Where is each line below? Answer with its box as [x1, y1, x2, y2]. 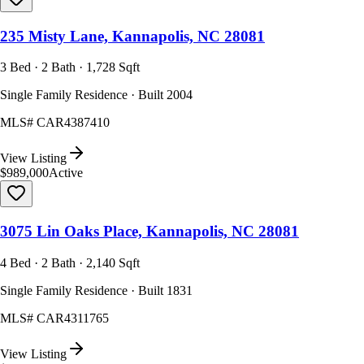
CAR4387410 [37, 115, 110, 130]
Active [49, 166, 83, 180]
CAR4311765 [37, 310, 109, 325]
